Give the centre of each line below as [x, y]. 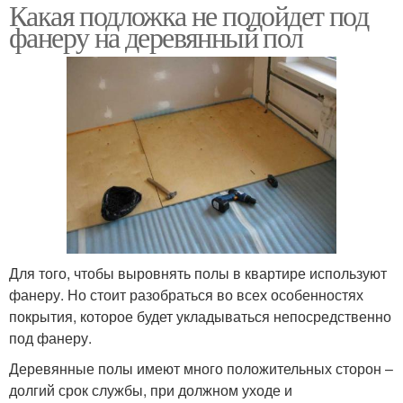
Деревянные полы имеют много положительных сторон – [201, 369]
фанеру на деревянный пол [156, 36]
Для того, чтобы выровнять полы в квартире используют [198, 273]
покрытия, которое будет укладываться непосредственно [200, 317]
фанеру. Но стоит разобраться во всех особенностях [186, 295]
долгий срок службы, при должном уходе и [151, 390]
